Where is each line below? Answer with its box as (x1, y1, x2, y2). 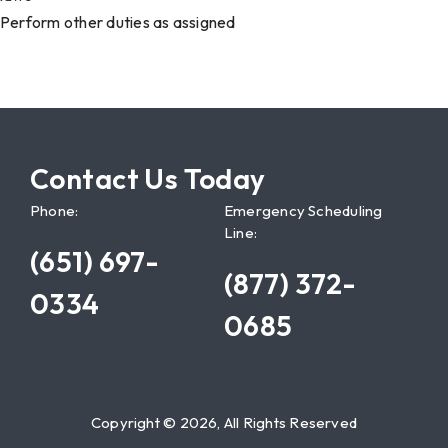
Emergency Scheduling (224, 201, 383, 221)
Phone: (30, 201, 79, 221)
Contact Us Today (30, 161, 266, 197)
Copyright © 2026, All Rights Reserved (90, 412, 358, 432)
